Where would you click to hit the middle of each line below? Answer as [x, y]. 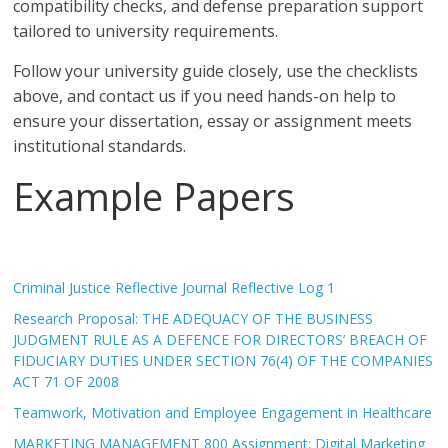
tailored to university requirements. [146, 31]
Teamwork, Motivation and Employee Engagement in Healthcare [223, 412]
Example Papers [154, 196]
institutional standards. [100, 146]
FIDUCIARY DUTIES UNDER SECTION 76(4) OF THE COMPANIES [223, 360]
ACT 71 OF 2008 [66, 381]
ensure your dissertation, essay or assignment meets [213, 121]
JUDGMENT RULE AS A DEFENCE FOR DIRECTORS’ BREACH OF [220, 339]
